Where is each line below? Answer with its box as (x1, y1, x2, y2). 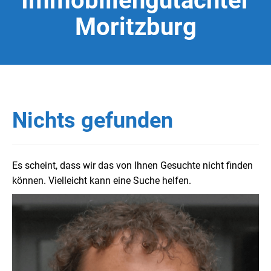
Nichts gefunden (12, 107, 173, 133)
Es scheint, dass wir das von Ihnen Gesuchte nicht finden (12, 159, 253, 171)
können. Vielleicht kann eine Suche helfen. (12, 174, 191, 186)
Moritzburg (74, 12, 197, 41)
